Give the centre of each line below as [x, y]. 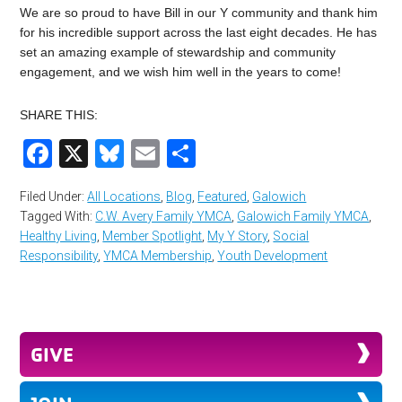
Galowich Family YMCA [303, 216]
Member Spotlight [153, 236]
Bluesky [175, 153]
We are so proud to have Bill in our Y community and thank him [199, 12]
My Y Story [238, 236]
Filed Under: [54, 196]
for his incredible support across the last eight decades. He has [199, 32]
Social [291, 236]
